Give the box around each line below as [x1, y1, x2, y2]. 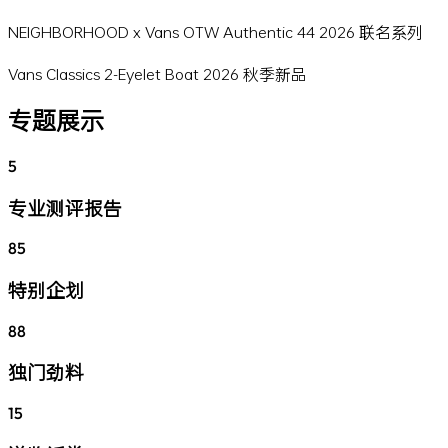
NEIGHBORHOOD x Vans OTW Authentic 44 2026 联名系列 [8, 21, 423, 42]
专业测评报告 [8, 194, 122, 220]
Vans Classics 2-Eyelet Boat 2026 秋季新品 [8, 63, 307, 84]
